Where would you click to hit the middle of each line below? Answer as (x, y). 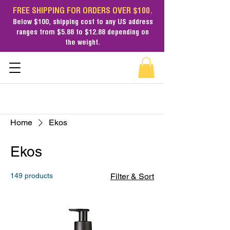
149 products (32, 175)
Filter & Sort (132, 176)
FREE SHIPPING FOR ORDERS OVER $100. (83, 12)
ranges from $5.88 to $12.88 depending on (83, 33)
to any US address (123, 23)
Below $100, (33, 23)
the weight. (83, 43)
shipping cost (73, 23)
